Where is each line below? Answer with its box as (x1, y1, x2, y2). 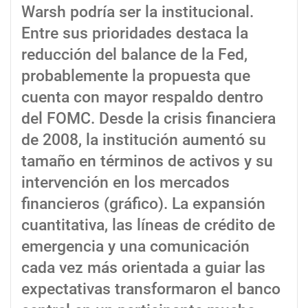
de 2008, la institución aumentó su (21, 130, 266, 149)
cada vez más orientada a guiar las (21, 258, 265, 277)
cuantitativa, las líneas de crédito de (21, 215, 275, 234)
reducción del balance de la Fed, (21, 45, 247, 64)
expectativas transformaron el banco (21, 279, 280, 298)
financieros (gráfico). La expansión (21, 194, 265, 213)
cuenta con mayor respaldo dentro (21, 87, 263, 107)
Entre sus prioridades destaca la (21, 23, 248, 43)
